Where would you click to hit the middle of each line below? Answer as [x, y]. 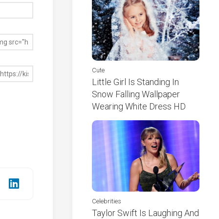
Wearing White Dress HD [139, 106]
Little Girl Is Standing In [135, 82]
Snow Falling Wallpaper [136, 94]
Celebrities [107, 201]
